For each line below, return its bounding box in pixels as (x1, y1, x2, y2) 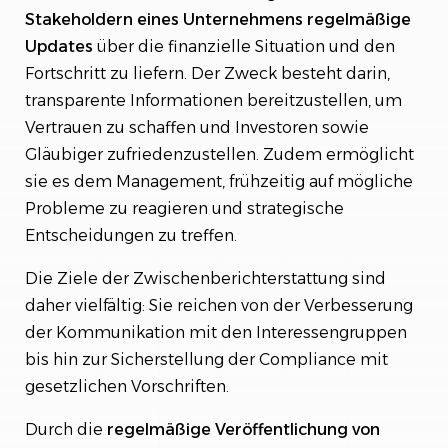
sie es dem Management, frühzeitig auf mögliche (25, 171, 413, 191)
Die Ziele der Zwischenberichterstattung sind (25, 268, 386, 288)
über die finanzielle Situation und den (93, 36, 395, 56)
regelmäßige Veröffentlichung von (107, 419, 380, 439)
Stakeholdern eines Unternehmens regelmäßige (25, 9, 411, 29)
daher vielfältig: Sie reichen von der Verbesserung (25, 295, 413, 315)
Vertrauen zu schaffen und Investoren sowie (25, 117, 369, 137)
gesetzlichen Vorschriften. (25, 376, 229, 396)
